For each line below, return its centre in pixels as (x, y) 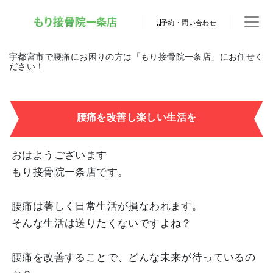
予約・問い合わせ (189, 23)
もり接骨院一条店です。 (70, 172)
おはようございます (59, 155)
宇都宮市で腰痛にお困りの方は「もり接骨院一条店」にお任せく (136, 57)
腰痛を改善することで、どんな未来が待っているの (134, 257)
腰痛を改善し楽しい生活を (136, 117)
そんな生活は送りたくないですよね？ (102, 223)
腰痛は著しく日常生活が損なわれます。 (107, 206)
